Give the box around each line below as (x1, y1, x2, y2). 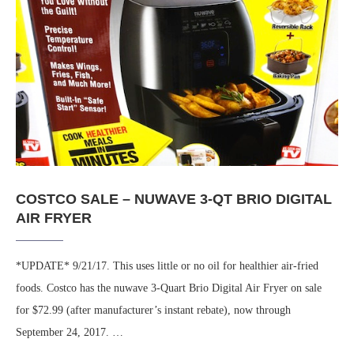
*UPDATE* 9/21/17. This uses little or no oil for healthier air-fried (16, 260, 318, 273)
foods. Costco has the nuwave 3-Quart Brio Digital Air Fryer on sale (16, 282, 322, 295)
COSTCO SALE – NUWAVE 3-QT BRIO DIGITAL (16, 191, 332, 208)
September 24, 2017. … (16, 326, 123, 339)
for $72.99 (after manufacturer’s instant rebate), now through (16, 304, 291, 317)
